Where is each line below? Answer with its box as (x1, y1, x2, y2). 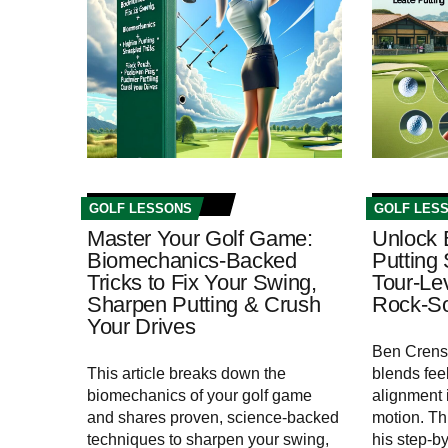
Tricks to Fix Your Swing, (87, 270, 317, 296)
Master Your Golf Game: (87, 226, 313, 252)
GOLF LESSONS (89, 201, 192, 217)
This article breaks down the (87, 365, 286, 383)
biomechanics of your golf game (87, 387, 312, 405)
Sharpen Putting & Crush (87, 292, 321, 318)
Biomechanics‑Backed (87, 248, 297, 274)
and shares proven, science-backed (87, 409, 339, 427)
